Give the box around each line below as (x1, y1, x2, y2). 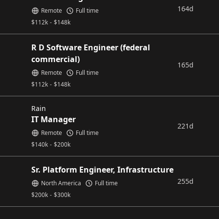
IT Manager (31, 114, 76, 125)
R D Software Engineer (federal (31, 42, 150, 53)
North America (41, 179, 81, 187)
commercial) (31, 54, 80, 65)
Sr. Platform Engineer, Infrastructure (31, 164, 174, 175)
